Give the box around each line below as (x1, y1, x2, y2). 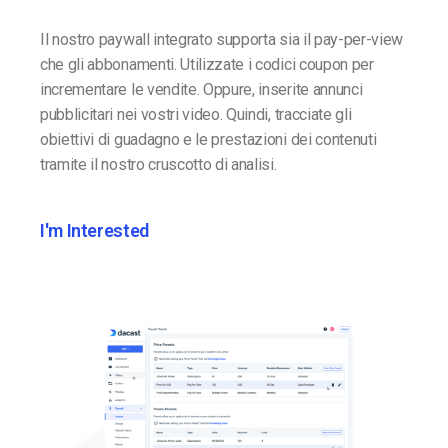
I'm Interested (40, 220, 149, 242)
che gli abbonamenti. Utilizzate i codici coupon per (40, 55, 374, 75)
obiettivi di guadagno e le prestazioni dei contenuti (40, 130, 377, 150)
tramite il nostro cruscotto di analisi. (40, 155, 277, 175)
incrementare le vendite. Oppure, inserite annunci (40, 80, 363, 100)
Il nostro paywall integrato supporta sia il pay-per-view (40, 30, 404, 50)
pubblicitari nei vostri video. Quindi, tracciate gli (40, 105, 352, 125)
